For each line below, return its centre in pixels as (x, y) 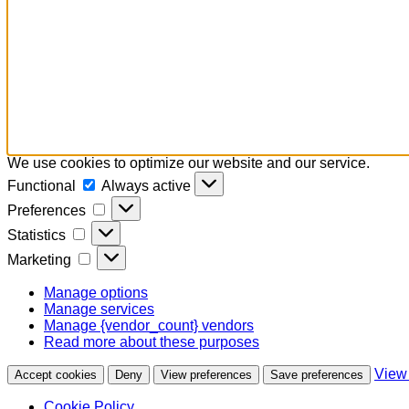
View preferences (206, 374)
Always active (148, 185)
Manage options (96, 292)
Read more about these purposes (152, 341)
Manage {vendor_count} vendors (149, 325)
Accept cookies (56, 374)
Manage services (99, 309)
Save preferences (317, 374)
